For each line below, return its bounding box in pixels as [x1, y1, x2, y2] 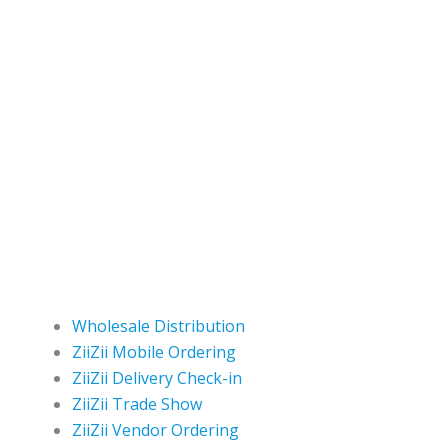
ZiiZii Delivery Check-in [72, 367, 242, 390]
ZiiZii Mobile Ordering [72, 341, 236, 364]
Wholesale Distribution [72, 315, 245, 338]
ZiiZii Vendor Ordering [72, 419, 239, 442]
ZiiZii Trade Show [72, 393, 202, 416]
